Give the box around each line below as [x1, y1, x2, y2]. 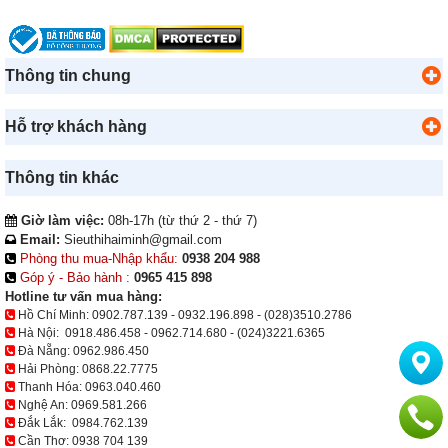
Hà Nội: [15, 325, 65, 340]
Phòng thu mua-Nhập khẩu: [20, 250, 178, 266]
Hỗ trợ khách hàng [5, 117, 147, 135]
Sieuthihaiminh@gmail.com [60, 231, 222, 247]
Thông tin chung [5, 66, 131, 84]
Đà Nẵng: [15, 343, 73, 358]
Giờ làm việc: [17, 212, 104, 228]
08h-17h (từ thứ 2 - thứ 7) [104, 212, 257, 228]
